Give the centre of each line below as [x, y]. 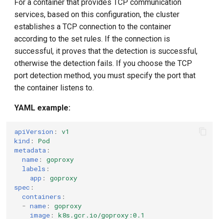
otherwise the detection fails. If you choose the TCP [103, 63]
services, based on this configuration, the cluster [97, 14]
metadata [30, 150]
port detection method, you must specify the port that [105, 76]
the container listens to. [54, 88]
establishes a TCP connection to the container [93, 27]
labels [34, 168]
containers [42, 196]
